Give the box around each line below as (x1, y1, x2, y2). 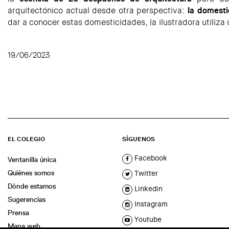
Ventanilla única (8, 155, 56, 165)
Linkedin (132, 184, 163, 194)
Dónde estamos (8, 181, 56, 191)
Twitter (132, 169, 158, 178)
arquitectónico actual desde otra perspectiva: (8, 5, 188, 16)
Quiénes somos (8, 168, 54, 178)
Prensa (8, 208, 29, 218)
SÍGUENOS (122, 135, 155, 144)
